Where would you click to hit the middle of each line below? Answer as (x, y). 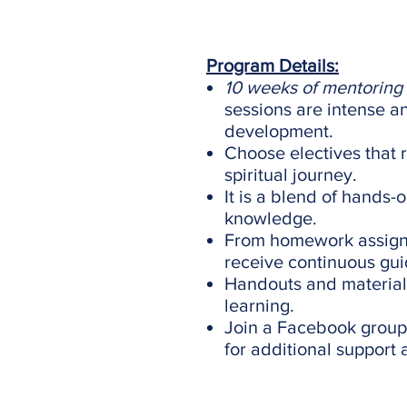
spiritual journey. (291, 174)
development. (279, 130)
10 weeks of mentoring (313, 87)
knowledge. (271, 218)
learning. (259, 305)
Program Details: (273, 65)
